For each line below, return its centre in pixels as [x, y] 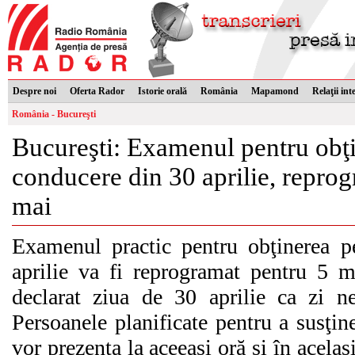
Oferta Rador [97, 91]
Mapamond [275, 91]
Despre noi [34, 91]
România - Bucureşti [54, 114]
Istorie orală [162, 91]
